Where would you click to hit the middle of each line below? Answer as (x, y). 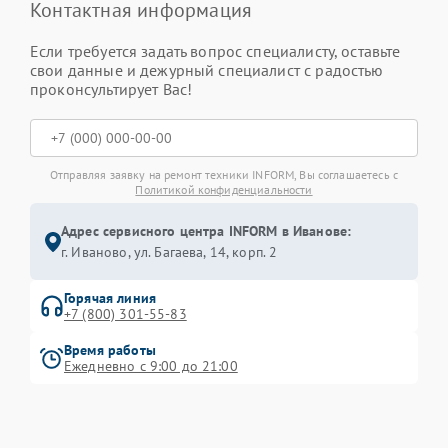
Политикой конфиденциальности (224, 190)
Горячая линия (110, 298)
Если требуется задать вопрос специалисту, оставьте (215, 51)
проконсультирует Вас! (111, 89)
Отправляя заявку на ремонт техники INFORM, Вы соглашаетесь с (224, 175)
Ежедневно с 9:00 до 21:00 (151, 366)
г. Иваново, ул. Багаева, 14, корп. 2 (169, 252)
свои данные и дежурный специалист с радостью (207, 70)
